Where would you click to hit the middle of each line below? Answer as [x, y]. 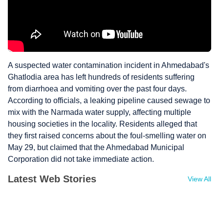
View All [199, 179]
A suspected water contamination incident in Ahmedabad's [109, 65]
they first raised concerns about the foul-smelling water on [107, 136]
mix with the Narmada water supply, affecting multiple [99, 112]
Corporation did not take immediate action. [81, 159]
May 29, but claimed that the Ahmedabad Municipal [96, 147]
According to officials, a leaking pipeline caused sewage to [109, 100]
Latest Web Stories [52, 179]
